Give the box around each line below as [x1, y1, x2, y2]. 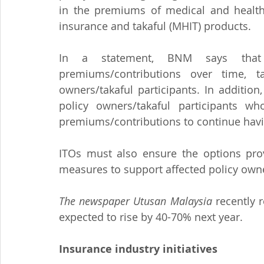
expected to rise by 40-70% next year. [59, 210, 243, 224]
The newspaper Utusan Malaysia [59, 194, 212, 208]
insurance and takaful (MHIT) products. [59, 19, 251, 33]
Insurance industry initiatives [59, 242, 217, 256]
